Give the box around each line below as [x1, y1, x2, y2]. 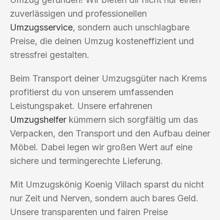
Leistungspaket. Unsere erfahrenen [10, 100, 152, 111]
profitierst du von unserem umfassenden [10, 86, 173, 97]
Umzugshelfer [10, 114, 66, 125]
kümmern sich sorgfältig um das [66, 114, 198, 125]
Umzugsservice [10, 22, 73, 32]
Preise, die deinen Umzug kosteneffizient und [10, 35, 194, 46]
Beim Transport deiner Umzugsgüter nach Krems [10, 73, 207, 83]
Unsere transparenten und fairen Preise [10, 206, 168, 217]
